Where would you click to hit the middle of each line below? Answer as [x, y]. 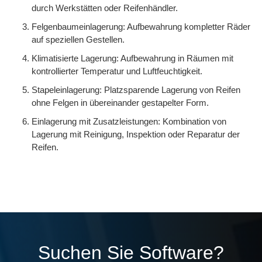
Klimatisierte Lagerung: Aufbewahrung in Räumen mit [132, 58]
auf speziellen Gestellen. [78, 39]
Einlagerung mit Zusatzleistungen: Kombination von [129, 121]
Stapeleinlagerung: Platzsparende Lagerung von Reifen [136, 90]
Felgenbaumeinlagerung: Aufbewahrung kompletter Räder [141, 27]
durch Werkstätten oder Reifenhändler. [105, 8]
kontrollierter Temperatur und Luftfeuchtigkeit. [117, 71]
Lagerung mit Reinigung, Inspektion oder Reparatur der [136, 134]
